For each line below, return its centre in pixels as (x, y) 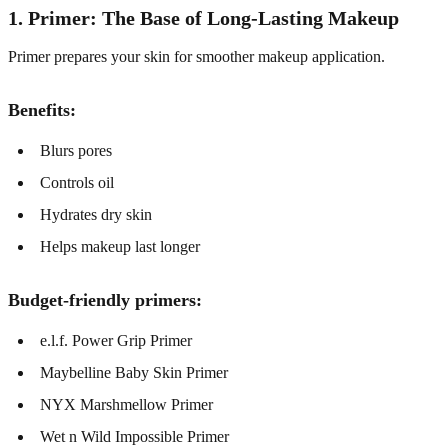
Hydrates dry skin (96, 214)
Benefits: (42, 109)
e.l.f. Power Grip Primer (116, 340)
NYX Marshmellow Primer (126, 404)
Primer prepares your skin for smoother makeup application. (196, 56)
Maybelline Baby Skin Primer (134, 372)
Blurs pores (76, 150)
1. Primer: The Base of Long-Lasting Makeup (203, 17)
